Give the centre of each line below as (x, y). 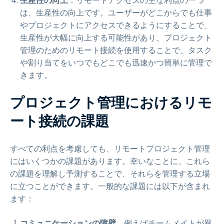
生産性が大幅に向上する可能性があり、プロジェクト (116, 38)
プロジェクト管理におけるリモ (111, 103)
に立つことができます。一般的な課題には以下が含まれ (110, 186)
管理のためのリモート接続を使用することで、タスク (116, 50)
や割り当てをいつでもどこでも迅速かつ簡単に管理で (116, 63)
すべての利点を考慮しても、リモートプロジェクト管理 (110, 149)
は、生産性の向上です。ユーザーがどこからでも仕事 (116, 13)
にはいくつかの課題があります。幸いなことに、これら (110, 161)
